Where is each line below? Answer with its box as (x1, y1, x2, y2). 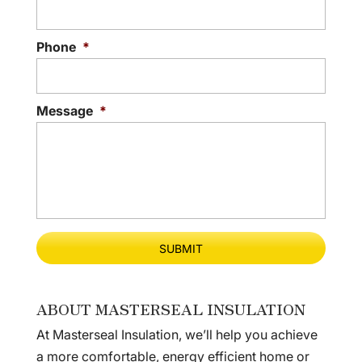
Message (36, 103, 93, 120)
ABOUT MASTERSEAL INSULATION (36, 297, 305, 319)
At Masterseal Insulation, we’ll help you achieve (36, 326, 318, 343)
